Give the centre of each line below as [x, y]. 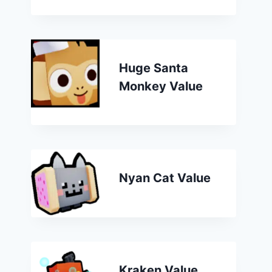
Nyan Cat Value [165, 178]
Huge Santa [153, 68]
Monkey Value [161, 86]
